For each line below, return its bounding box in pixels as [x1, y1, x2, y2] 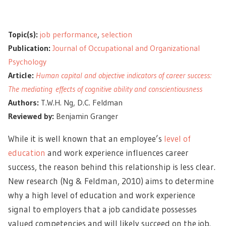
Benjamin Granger [54, 111, 118, 121]
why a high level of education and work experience [8, 190, 195, 200]
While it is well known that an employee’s [8, 133, 164, 144]
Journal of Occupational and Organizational [52, 43, 200, 53]
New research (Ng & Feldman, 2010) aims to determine [8, 176, 214, 186]
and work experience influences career [45, 147, 189, 158]
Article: [8, 70, 34, 80]
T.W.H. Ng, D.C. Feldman [39, 97, 123, 107]
